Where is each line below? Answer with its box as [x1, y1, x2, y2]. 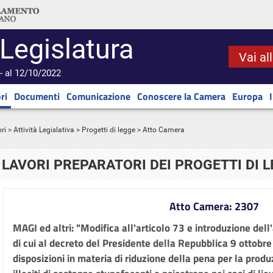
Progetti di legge [82, 126, 135, 134]
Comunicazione [66, 89, 130, 104]
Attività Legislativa [13, 126, 74, 134]
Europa [232, 89, 263, 104]
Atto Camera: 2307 [169, 198, 259, 214]
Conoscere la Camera [137, 89, 225, 104]
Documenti [14, 89, 60, 104]
